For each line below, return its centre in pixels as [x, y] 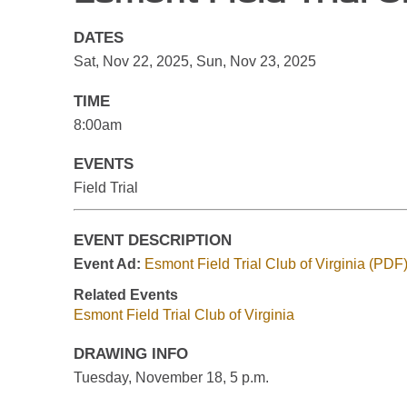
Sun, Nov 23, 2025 [256, 62]
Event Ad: [107, 263]
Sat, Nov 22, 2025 [131, 62]
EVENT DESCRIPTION [152, 240]
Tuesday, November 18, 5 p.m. [171, 378]
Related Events [125, 294]
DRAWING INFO [130, 354]
